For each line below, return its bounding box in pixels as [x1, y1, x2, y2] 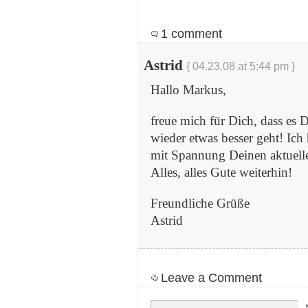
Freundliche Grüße [151, 195, 250, 210]
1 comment [161, 26, 222, 41]
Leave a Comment [161, 270, 262, 285]
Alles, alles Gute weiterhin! [151, 164, 292, 179]
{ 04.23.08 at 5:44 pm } [186, 59, 295, 72]
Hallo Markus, [151, 82, 226, 97]
